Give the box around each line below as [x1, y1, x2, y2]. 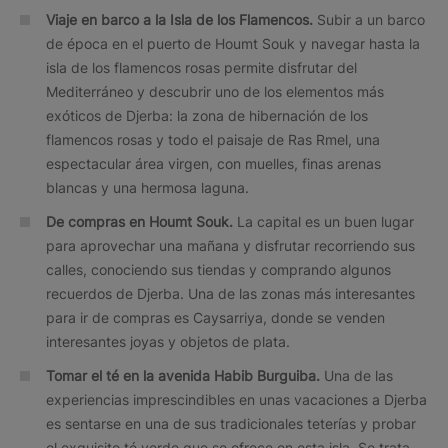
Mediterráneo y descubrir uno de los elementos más [46, 82, 384, 100]
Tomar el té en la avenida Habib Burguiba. [46, 366, 324, 384]
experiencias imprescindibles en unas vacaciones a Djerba [46, 390, 427, 408]
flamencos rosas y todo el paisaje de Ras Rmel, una [46, 130, 380, 148]
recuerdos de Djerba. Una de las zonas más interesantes [46, 284, 415, 302]
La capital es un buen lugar [233, 212, 414, 230]
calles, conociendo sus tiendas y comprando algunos [46, 260, 391, 278]
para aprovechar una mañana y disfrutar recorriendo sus [46, 236, 415, 254]
